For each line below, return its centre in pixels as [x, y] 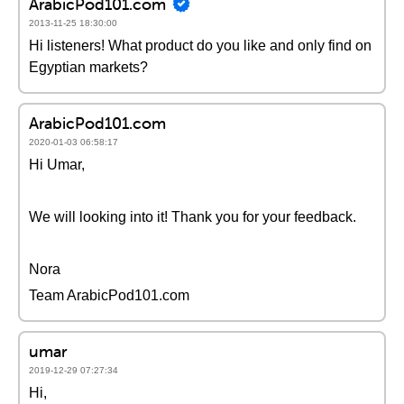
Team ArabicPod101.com [109, 295]
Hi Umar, [57, 165]
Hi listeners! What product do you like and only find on [200, 46]
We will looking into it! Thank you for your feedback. [193, 217]
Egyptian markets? [88, 67]
